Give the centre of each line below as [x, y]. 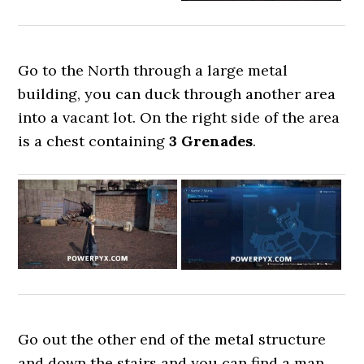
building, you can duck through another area [177, 94]
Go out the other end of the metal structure [172, 339]
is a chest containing [94, 141]
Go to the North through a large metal [153, 70]
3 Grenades [211, 141]
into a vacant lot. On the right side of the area [179, 117]
